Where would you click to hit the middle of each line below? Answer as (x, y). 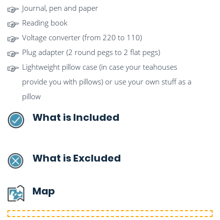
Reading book (45, 23)
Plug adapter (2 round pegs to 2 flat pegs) (91, 52)
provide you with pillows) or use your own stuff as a (107, 82)
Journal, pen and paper (60, 8)
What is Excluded (77, 158)
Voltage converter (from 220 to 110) (82, 38)
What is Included (76, 118)
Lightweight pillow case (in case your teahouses (100, 67)
